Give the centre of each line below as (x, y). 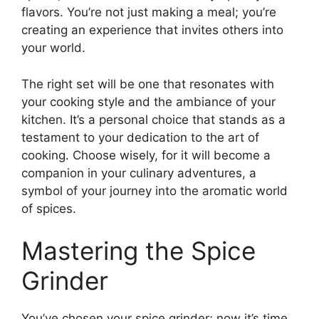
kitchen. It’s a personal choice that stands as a (153, 119)
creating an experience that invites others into (152, 30)
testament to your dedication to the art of (140, 137)
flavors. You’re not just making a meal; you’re (149, 12)
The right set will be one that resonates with (148, 84)
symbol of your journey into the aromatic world (155, 190)
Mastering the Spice (138, 251)
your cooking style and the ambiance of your (148, 101)
